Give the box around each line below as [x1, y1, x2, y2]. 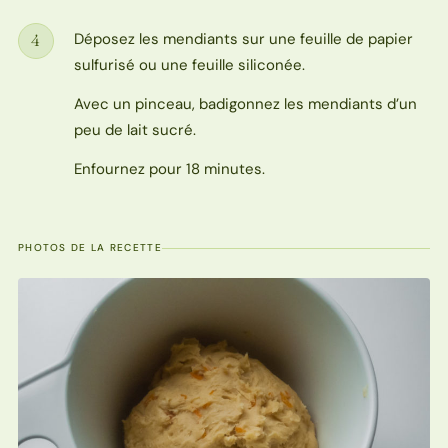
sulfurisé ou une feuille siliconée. [73, 54, 305, 75]
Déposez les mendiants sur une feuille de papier [73, 28, 413, 49]
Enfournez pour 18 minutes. [73, 159, 265, 179]
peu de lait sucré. [73, 119, 196, 140]
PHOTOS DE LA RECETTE [17, 241, 162, 254]
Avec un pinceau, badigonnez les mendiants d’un [73, 93, 417, 114]
